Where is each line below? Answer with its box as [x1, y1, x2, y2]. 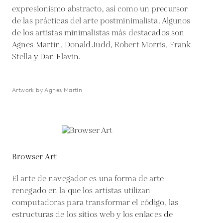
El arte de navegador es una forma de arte [12, 173, 164, 185]
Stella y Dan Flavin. [12, 51, 81, 63]
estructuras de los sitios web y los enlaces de [12, 209, 173, 221]
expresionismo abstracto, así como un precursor [12, 3, 188, 15]
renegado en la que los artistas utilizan [12, 185, 151, 197]
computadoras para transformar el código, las [12, 197, 178, 209]
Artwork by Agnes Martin [12, 86, 83, 94]
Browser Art [12, 151, 57, 163]
